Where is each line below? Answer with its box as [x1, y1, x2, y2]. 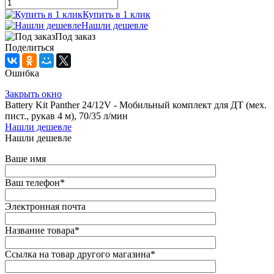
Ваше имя [5, 154, 46, 165]
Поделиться [5, 42, 54, 53]
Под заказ [55, 31, 95, 42]
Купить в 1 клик [83, 9, 150, 20]
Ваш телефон [5, 177, 60, 188]
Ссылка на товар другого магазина [5, 249, 150, 260]
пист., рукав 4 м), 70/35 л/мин [5, 111, 128, 122]
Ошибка [5, 68, 39, 79]
